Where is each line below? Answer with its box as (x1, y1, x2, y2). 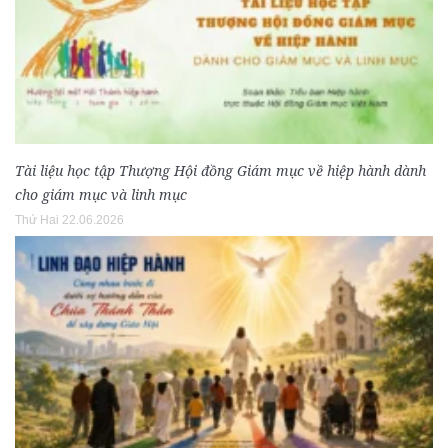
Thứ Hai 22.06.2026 (15, 212, 124, 227)
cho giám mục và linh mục (15, 184, 187, 204)
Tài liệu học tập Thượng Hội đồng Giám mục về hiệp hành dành (15, 160, 426, 180)
